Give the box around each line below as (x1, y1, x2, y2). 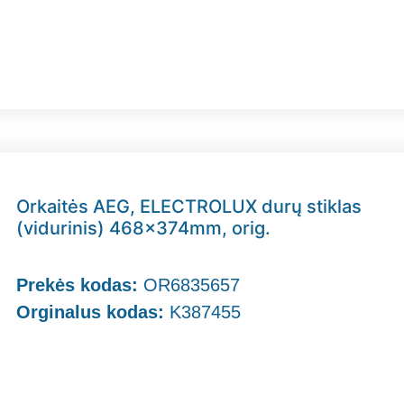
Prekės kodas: (16, 274, 144, 295)
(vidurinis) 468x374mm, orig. (16, 216, 271, 239)
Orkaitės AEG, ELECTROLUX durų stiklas (16, 195, 363, 217)
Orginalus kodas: (16, 301, 165, 322)
